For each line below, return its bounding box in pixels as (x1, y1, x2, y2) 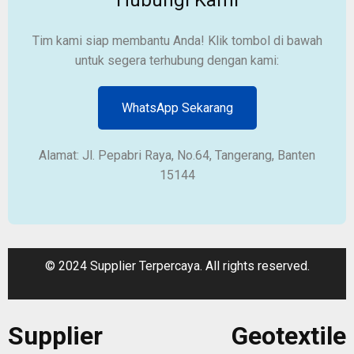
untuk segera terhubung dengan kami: (75, 52, 279, 68)
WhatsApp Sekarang (121, 100, 233, 115)
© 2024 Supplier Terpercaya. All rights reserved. (44, 258, 310, 273)
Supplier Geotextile (8, 321, 346, 352)
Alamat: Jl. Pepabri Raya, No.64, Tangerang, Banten (39, 147, 315, 163)
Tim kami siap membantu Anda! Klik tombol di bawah (32, 32, 322, 48)
